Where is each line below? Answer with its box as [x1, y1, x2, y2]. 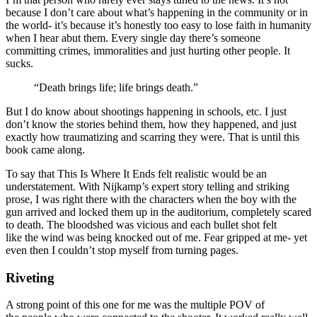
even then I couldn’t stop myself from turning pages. [6, 243, 238, 256]
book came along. [6, 143, 85, 156]
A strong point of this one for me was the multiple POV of [6, 299, 265, 311]
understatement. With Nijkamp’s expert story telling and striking [6, 180, 289, 192]
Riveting [6, 270, 54, 285]
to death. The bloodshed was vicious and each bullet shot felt [6, 218, 277, 231]
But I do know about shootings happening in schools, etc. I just [6, 105, 287, 117]
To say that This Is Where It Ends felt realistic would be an [6, 167, 267, 180]
